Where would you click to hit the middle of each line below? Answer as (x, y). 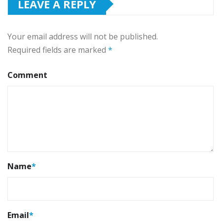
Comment (27, 75)
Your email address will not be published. (83, 36)
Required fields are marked (58, 50)
